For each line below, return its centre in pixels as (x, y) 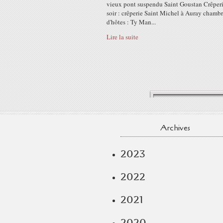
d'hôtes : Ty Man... (131, 22)
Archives (175, 128)
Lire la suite (122, 37)
